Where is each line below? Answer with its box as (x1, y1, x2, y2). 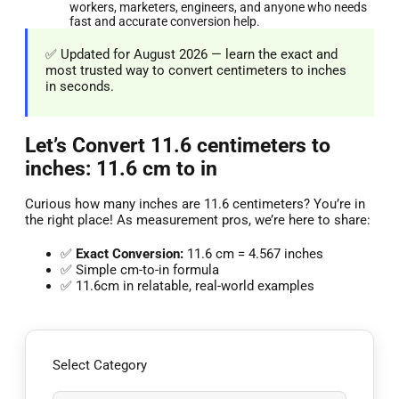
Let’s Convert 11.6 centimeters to (25, 133, 330, 157)
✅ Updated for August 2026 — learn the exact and (45, 45, 338, 62)
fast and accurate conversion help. (69, 13, 260, 28)
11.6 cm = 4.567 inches (183, 246, 323, 263)
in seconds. (45, 77, 114, 94)
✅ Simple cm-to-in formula (61, 262, 219, 279)
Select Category (53, 357, 147, 374)
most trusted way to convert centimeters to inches (45, 61, 346, 78)
